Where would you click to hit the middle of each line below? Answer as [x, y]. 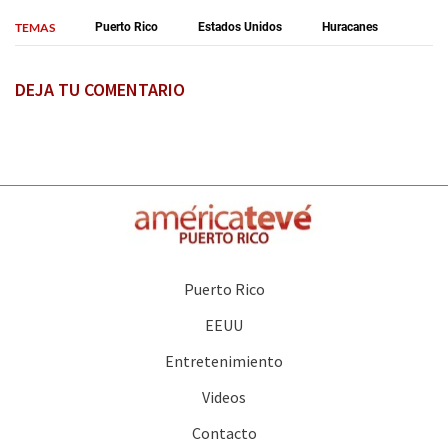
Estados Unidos [240, 27]
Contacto [224, 432]
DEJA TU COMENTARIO [100, 90]
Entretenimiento [224, 360]
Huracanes [350, 27]
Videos [224, 396]
